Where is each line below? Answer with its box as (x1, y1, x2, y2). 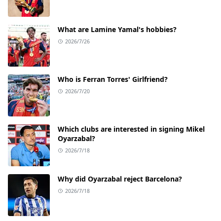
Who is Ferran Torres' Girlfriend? (58, 74, 168, 84)
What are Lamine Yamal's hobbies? (58, 24, 177, 34)
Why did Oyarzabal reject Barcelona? (58, 174, 182, 184)
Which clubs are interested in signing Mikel (58, 124, 205, 134)
